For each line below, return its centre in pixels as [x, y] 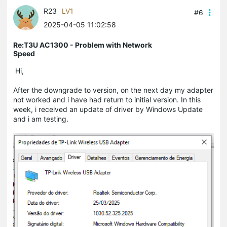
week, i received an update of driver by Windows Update [108, 109]
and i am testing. [41, 119]
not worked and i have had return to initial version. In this [107, 100]
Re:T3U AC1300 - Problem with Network [83, 45]
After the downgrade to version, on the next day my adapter [113, 90]
